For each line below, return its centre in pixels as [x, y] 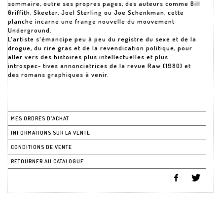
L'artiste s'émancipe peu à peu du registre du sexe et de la [102, 39]
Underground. [30, 30]
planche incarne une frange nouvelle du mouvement [91, 21]
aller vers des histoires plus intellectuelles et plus [88, 57]
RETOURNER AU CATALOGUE [47, 161]
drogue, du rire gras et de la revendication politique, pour [100, 48]
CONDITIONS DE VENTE [41, 147]
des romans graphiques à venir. [58, 74]
